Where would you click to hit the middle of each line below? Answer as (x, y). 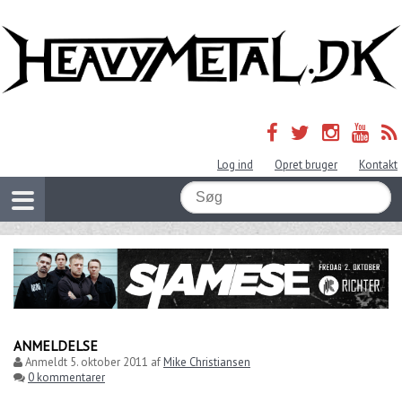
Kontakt (378, 165)
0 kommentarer (66, 377)
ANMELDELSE (56, 345)
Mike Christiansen (207, 362)
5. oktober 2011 (109, 362)
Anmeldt (46, 362)
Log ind (235, 165)
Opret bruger (306, 165)
